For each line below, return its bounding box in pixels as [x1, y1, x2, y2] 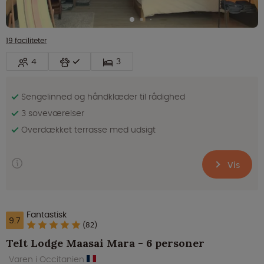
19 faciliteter [6, 35, 47, 46]
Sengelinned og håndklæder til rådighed [21, 91, 185, 103]
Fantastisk [27, 209, 67, 221]
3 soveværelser [21, 107, 84, 120]
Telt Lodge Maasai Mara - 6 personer [6, 236, 204, 250]
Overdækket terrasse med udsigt [21, 124, 156, 136]
